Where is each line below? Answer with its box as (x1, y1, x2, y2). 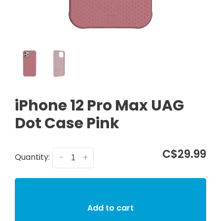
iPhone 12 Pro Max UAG (15, 95, 184, 116)
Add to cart (87, 202, 134, 214)
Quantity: (15, 151, 50, 163)
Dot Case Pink (15, 113, 119, 134)
